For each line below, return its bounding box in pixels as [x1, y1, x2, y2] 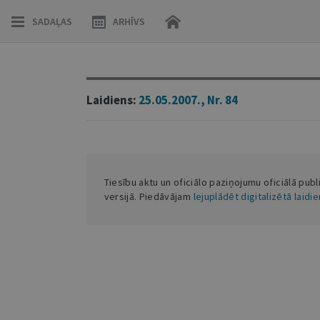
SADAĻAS [32, 15, 72, 28]
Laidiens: [86, 92, 139, 108]
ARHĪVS [113, 15, 145, 28]
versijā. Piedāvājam [104, 190, 194, 203]
